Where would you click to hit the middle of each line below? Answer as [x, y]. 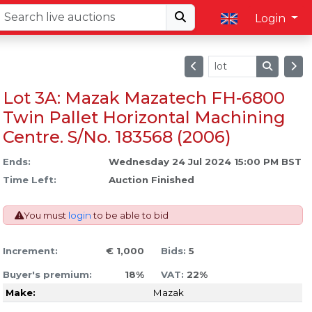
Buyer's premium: [47, 275]
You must [46, 216]
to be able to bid [130, 216]
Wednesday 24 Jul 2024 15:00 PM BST [205, 162]
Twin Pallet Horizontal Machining [144, 118]
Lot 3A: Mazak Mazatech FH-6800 [143, 98]
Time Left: [29, 180]
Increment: [30, 251]
